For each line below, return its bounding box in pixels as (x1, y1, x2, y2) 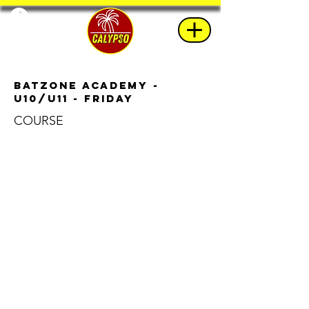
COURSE (14, 113, 63, 128)
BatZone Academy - (14, 79, 159, 92)
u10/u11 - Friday (14, 92, 134, 105)
